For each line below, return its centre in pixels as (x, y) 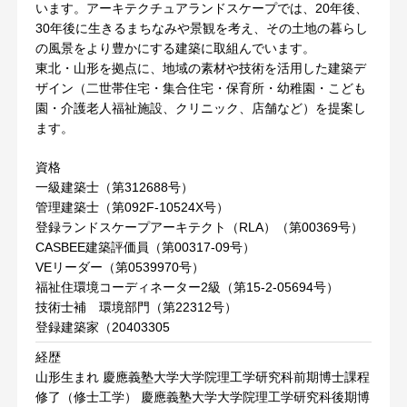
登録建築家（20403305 (102, 327)
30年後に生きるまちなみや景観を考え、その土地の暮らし (201, 28)
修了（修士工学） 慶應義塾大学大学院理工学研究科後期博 (202, 397)
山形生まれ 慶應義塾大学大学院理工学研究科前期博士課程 (202, 377)
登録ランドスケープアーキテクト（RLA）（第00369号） (199, 227)
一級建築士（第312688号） (114, 187)
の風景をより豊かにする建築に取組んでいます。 (175, 48)
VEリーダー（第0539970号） (119, 267)
